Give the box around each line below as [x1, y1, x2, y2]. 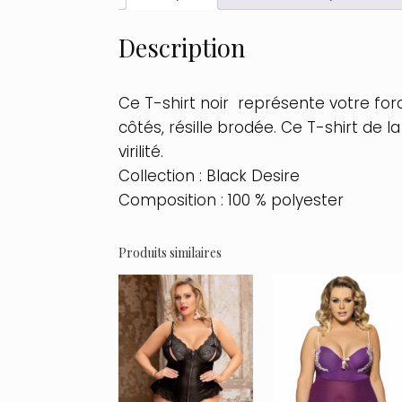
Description [118, 31, 245, 64]
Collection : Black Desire [118, 164, 300, 187]
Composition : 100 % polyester [118, 188, 353, 211]
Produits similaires [118, 243, 222, 261]
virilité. [118, 140, 163, 162]
